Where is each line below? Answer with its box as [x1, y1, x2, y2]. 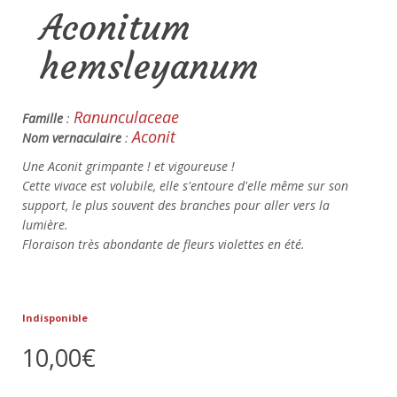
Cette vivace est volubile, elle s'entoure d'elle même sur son [22, 177, 348, 194]
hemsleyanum [40, 44, 259, 89]
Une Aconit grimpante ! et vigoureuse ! [22, 158, 235, 175]
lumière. [22, 216, 68, 233]
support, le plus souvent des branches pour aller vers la [22, 197, 330, 214]
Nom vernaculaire [22, 129, 121, 146]
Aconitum [40, 5, 191, 50]
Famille [22, 110, 63, 127]
